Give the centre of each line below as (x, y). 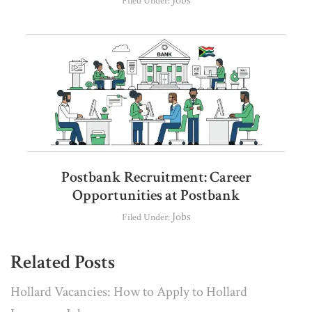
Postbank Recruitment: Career (156, 178)
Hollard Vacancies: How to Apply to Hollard (129, 292)
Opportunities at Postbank (156, 196)
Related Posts (63, 263)
